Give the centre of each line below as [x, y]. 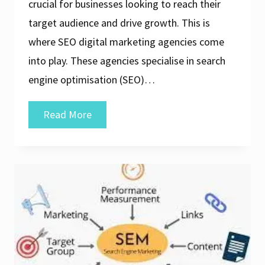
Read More [67, 114]
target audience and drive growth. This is [119, 22]
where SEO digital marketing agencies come [126, 41]
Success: [110, 132]
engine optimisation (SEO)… [92, 79]
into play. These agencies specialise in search [127, 60]
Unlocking [113, 114]
